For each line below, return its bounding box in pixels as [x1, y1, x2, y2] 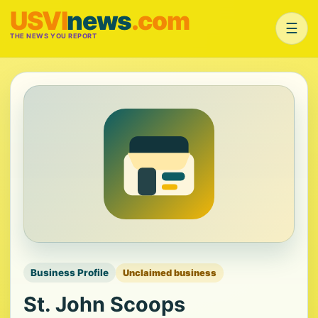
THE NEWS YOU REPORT [10, 32, 97, 40]
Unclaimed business [123, 267, 216, 278]
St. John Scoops [23, 292, 185, 317]
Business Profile [31, 267, 109, 278]
